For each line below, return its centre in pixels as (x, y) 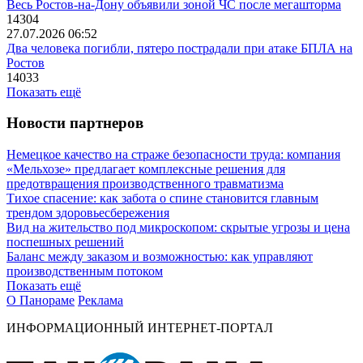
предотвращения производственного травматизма (145, 183)
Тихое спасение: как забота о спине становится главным (162, 198)
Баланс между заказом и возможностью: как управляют (160, 256)
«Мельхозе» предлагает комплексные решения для (146, 169)
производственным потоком (85, 271)
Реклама (100, 300)
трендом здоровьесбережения (88, 212)
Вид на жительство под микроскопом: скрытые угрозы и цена (178, 227)
